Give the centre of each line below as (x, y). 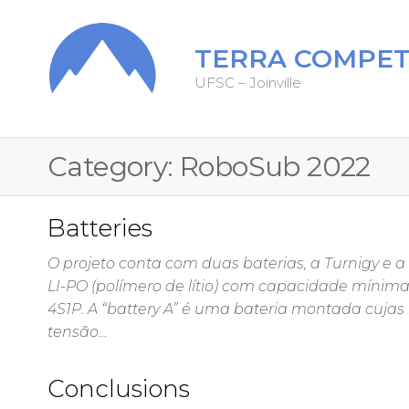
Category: (114, 167)
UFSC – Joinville (248, 83)
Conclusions (119, 389)
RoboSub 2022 (275, 167)
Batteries (100, 228)
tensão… (78, 332)
